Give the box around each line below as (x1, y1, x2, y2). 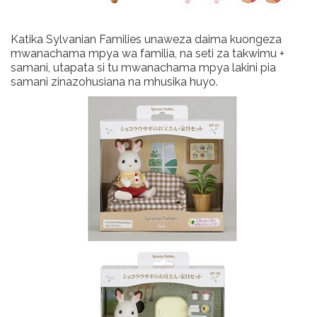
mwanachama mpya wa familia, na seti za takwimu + (11, 47, 284, 60)
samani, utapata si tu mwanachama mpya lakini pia (11, 61, 276, 74)
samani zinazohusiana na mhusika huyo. (11, 75, 218, 88)
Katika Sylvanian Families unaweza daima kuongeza (11, 33, 282, 46)
